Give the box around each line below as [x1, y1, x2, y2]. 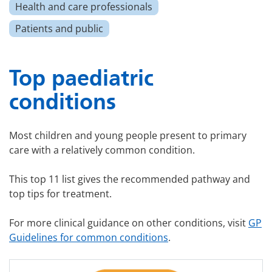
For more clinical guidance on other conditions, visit [9, 216, 248, 230]
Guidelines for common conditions [9, 231, 168, 245]
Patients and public [15, 22, 103, 36]
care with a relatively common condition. [9, 143, 195, 157]
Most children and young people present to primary [9, 129, 246, 143]
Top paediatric [9, 65, 154, 92]
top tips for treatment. [9, 187, 112, 201]
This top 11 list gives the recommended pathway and [9, 172, 250, 186]
